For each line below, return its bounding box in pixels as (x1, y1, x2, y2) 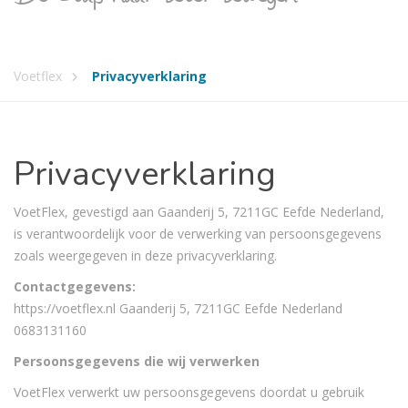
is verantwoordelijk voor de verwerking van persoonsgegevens (14, 225, 382, 242)
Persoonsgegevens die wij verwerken (14, 352, 260, 370)
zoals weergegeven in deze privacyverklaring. (14, 247, 277, 264)
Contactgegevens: (14, 278, 136, 295)
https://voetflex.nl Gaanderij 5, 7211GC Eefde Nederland (14, 300, 342, 317)
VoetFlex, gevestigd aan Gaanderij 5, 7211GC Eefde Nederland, (14, 203, 384, 220)
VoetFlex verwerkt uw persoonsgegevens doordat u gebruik (14, 383, 364, 401)
